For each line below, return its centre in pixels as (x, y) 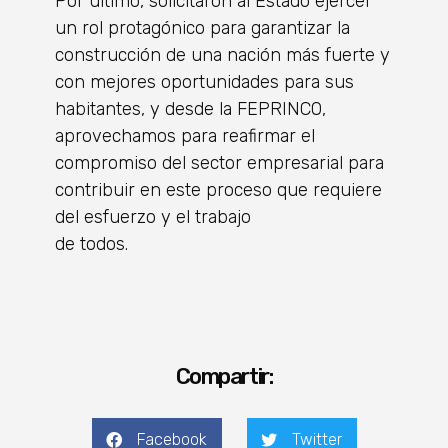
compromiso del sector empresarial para (219, 162)
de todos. (91, 243)
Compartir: (224, 376)
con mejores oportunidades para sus (204, 81)
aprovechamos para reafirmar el (185, 135)
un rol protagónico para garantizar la (202, 27)
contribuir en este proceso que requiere (218, 189)
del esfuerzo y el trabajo (153, 216)
